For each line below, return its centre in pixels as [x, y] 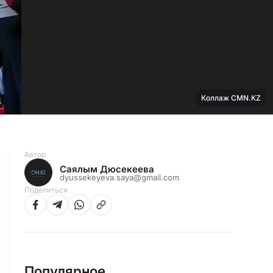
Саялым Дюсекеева [107, 169]
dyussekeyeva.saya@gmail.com [119, 177]
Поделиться [46, 190]
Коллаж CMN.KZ [231, 98]
